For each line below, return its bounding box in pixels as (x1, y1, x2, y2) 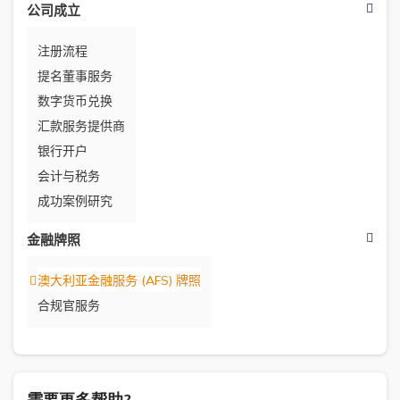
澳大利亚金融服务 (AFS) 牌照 (37, 272, 201, 288)
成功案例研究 (37, 193, 112, 209)
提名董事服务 (37, 68, 112, 84)
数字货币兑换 (37, 93, 112, 109)
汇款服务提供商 (37, 118, 125, 134)
